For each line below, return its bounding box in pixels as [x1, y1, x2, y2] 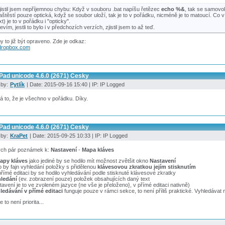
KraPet [10, 133, 28, 139]
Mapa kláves [82, 147, 114, 153]
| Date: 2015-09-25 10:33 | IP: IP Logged [28, 133, 128, 139]
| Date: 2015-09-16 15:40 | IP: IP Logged [25, 81, 125, 88]
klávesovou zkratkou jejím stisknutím [97, 164, 196, 170]
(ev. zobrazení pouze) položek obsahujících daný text [17, 176, 150, 182]
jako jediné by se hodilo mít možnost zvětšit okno [28, 158, 150, 164]
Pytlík [10, 81, 25, 88]
